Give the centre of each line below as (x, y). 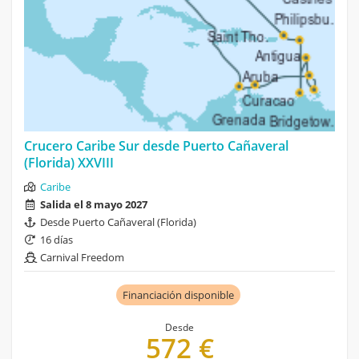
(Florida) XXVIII (69, 162)
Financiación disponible (178, 294)
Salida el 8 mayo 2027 (94, 204)
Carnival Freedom (82, 257)
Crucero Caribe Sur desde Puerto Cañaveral (156, 145)
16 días (56, 239)
